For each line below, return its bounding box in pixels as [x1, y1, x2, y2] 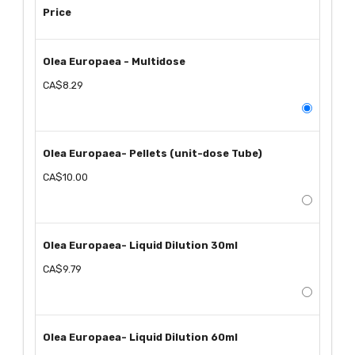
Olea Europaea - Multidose [43, 55, 186, 67]
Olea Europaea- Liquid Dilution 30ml [43, 239, 239, 252]
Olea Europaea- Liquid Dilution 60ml [43, 331, 239, 344]
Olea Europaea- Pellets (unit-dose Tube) [43, 147, 263, 159]
